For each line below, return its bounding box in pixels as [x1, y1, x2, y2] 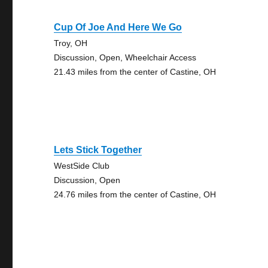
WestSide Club [54, 161, 110, 170]
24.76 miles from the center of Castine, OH [54, 190, 217, 199]
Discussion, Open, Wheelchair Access [54, 53, 197, 62]
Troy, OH [54, 38, 88, 48]
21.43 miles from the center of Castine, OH [54, 67, 217, 77]
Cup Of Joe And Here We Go [54, 22, 182, 32]
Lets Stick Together [54, 145, 142, 155]
